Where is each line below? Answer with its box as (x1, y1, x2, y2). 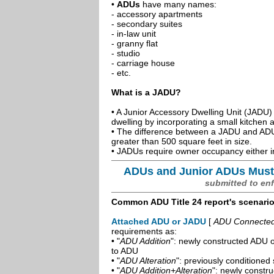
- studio (111, 48, 140, 58)
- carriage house (111, 58, 175, 68)
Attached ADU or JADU (111, 217, 206, 226)
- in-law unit (111, 29, 156, 39)
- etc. (111, 68, 131, 78)
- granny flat (111, 39, 158, 48)
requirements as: (111, 226, 177, 236)
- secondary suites (111, 19, 182, 29)
